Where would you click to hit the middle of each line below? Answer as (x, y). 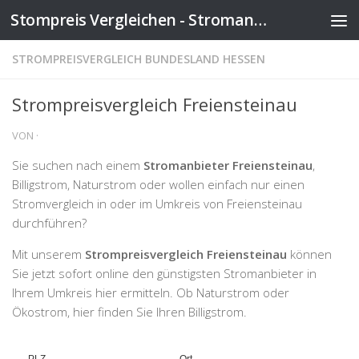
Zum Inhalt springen (84, 24)
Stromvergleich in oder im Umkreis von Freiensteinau (157, 204)
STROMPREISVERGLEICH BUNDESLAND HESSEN (139, 59)
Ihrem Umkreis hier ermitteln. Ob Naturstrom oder (151, 292)
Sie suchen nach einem (78, 165)
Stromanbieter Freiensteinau (228, 165)
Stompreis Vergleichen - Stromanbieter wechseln (260, 20)
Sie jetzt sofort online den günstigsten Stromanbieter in (164, 273)
